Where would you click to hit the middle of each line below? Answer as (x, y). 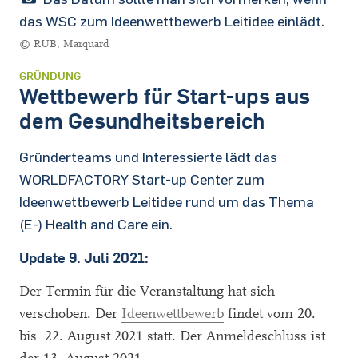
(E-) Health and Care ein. (96, 224)
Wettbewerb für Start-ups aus (165, 95)
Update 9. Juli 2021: (84, 258)
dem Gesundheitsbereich (142, 120)
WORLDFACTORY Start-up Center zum (142, 179)
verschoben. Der (70, 314)
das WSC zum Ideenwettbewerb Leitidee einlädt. (172, 21)
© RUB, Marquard (64, 44)
